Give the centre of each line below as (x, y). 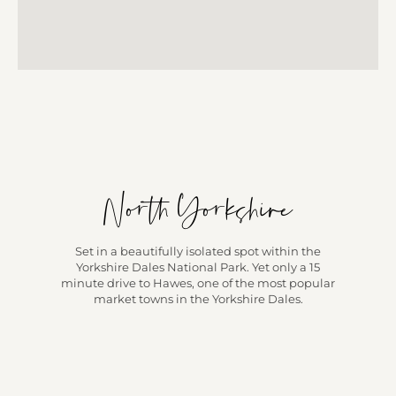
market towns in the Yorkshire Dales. (198, 299)
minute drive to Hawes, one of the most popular (198, 283)
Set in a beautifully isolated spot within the (198, 251)
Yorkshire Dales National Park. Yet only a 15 (198, 267)
